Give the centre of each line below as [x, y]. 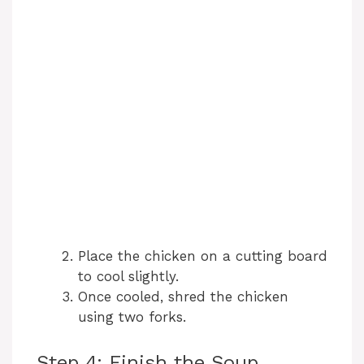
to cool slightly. [128, 276]
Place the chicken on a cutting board [203, 256]
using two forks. [132, 316]
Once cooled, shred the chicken [183, 296]
